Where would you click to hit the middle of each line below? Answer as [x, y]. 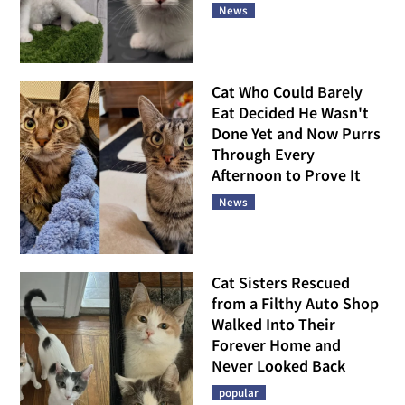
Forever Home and [276, 345]
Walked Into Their [273, 325]
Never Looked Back [278, 366]
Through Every [263, 154]
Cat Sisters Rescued [281, 283]
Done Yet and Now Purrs [296, 133]
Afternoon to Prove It [286, 174]
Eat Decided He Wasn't [290, 112]
